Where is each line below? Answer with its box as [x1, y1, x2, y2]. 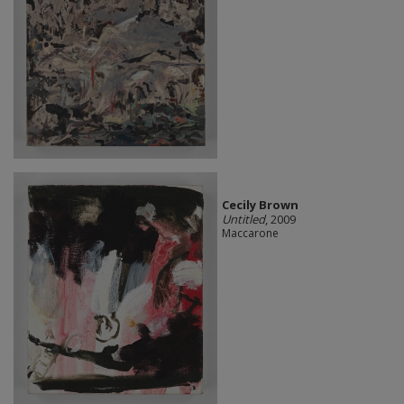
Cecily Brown [221, 197, 298, 214]
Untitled [221, 211, 265, 228]
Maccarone [221, 225, 279, 242]
